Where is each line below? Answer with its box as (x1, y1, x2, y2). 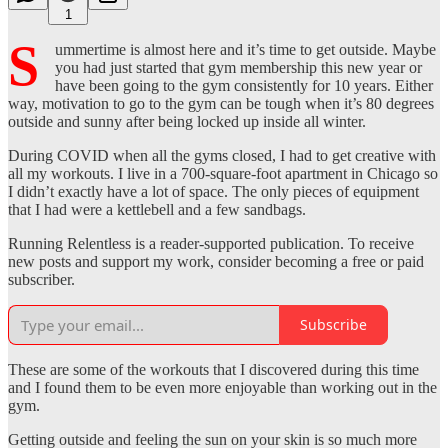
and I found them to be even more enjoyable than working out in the (8, 378, 437, 396)
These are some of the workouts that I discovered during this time (8, 360, 419, 378)
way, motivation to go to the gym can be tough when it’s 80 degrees (8, 94, 434, 112)
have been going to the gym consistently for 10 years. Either (55, 76, 433, 94)
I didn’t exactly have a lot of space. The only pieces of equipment (8, 182, 419, 200)
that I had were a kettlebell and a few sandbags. (8, 200, 306, 218)
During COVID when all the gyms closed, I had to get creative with (8, 146, 436, 164)
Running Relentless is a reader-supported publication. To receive (8, 234, 414, 252)
